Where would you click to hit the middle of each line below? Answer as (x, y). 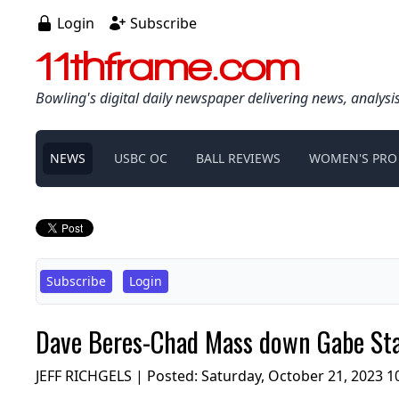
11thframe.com (168, 65)
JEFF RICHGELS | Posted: (118, 375)
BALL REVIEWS (238, 158)
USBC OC (141, 158)
